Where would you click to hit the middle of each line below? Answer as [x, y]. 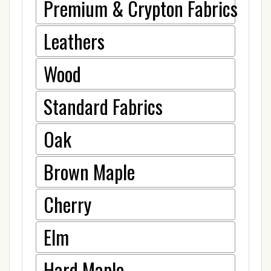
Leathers [74, 41]
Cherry [67, 204]
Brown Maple [89, 172]
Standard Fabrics [103, 106]
